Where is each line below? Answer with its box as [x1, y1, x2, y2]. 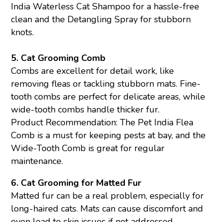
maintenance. [11, 155, 63, 167]
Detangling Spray [65, 13, 141, 26]
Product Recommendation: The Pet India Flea [11, 116, 194, 129]
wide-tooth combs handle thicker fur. [11, 104, 160, 116]
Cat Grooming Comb [21, 52, 106, 64]
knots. [11, 26, 34, 39]
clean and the [11, 13, 65, 26]
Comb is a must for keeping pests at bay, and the [11, 129, 206, 142]
